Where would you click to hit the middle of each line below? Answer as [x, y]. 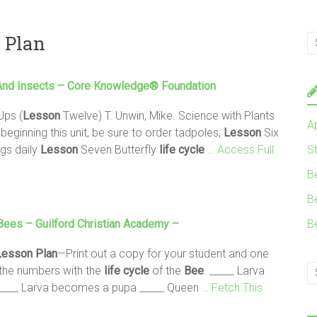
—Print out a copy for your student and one [163, 253]
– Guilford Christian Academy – [101, 224]
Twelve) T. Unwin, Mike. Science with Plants [167, 115]
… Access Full [241, 149]
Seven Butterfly [119, 149]
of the [167, 270]
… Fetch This [232, 287]
